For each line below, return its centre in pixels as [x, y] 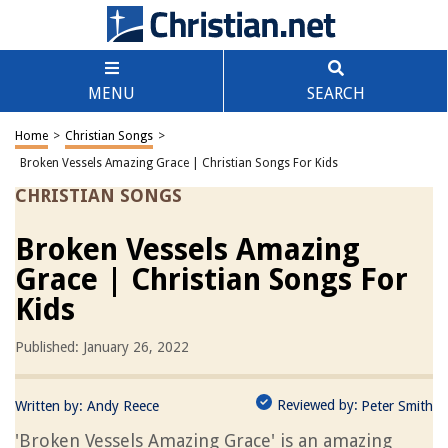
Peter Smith [397, 406]
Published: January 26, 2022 [102, 347]
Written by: [51, 406]
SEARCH [335, 93]
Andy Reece [123, 406]
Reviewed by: [317, 405]
